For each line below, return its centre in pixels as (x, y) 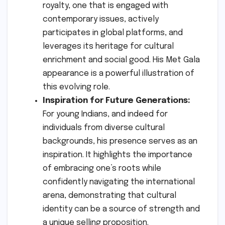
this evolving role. (76, 87)
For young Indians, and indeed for (105, 115)
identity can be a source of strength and (121, 209)
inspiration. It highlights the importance (118, 155)
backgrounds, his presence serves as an (120, 142)
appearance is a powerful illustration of (119, 74)
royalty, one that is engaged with (105, 6)
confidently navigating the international (119, 182)
